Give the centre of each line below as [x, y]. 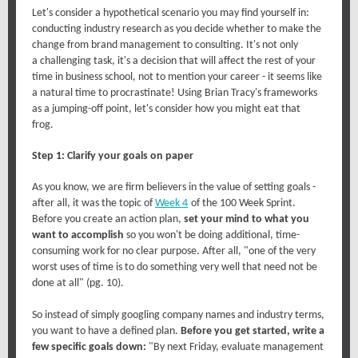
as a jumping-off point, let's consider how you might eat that [166, 109]
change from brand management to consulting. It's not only [165, 45]
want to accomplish [78, 235]
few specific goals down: [89, 347]
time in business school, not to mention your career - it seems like [177, 77]
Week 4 [171, 203]
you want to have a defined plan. [106, 331]
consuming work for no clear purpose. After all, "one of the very [174, 251]
